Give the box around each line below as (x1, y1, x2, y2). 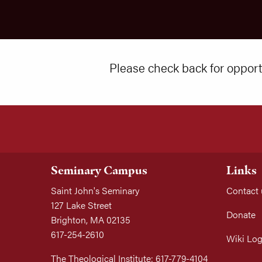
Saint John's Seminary (51, 184, 139, 198)
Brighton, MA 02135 (51, 213, 130, 227)
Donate (226, 208, 256, 222)
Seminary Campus (51, 163, 147, 178)
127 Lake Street (51, 198, 112, 212)
